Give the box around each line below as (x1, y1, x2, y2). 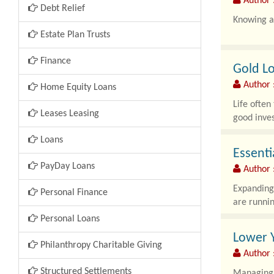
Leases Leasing (38, 109, 99, 119)
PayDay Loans (38, 161, 95, 171)
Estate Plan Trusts (38, 30, 110, 40)
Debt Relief (38, 4, 85, 13)
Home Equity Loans (38, 83, 116, 92)
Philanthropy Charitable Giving (38, 240, 162, 250)
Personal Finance (38, 188, 108, 198)
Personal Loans (38, 214, 100, 224)
